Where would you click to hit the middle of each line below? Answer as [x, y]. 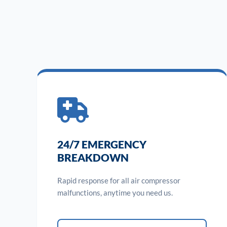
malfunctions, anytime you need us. [115, 192]
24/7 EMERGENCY [102, 144]
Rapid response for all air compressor [119, 180]
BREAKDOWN [93, 157]
